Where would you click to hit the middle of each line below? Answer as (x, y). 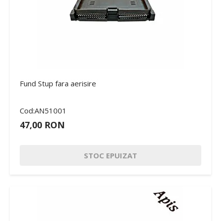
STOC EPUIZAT (110, 155)
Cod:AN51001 (43, 110)
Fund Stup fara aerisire (58, 83)
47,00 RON (42, 125)
